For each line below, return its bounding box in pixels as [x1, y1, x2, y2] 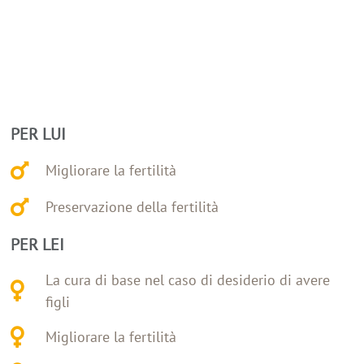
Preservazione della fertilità [45, 197, 219, 217]
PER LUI [11, 123, 67, 145]
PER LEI [11, 233, 65, 255]
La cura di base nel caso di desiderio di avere [45, 270, 330, 289]
